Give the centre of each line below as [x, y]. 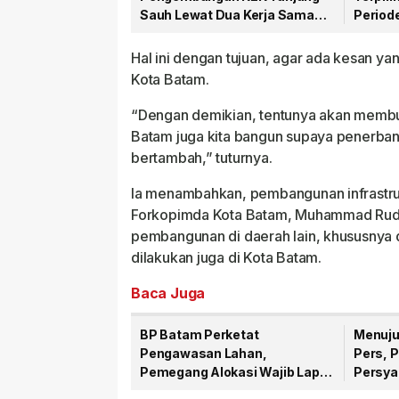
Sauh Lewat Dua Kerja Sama [227, 15]
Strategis [170, 34]
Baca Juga [168, 293]
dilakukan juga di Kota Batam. [226, 258]
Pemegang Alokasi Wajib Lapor [236, 372]
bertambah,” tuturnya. [202, 158]
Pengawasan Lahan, [204, 354]
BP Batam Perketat [199, 335]
